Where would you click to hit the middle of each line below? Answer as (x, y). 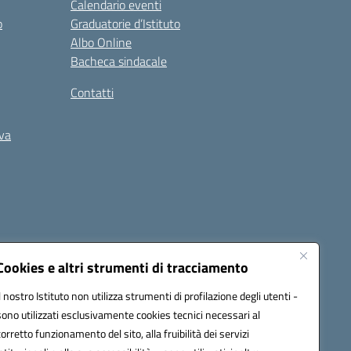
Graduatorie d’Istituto (125, 24)
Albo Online (101, 42)
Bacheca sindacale (119, 61)
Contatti (92, 92)
